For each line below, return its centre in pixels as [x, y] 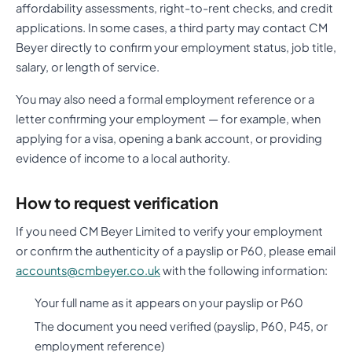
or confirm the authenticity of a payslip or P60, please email [176, 250]
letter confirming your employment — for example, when [168, 118]
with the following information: [244, 270]
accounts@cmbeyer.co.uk [88, 270]
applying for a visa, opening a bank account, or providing [169, 138]
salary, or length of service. [88, 66]
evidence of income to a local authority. [123, 158]
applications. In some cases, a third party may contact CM [172, 27]
